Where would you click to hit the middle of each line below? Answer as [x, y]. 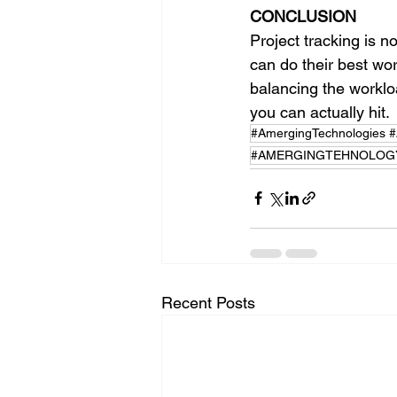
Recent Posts [208, 302]
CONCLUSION [303, 16]
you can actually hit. [320, 112]
